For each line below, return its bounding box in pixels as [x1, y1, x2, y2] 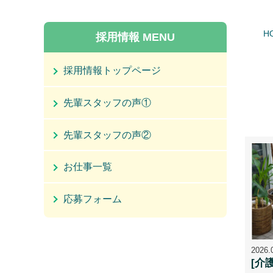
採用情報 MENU [96, 30, 175, 43]
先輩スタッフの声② [63, 129, 151, 140]
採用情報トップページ [63, 65, 161, 76]
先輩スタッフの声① [63, 97, 151, 108]
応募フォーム [63, 193, 122, 204]
